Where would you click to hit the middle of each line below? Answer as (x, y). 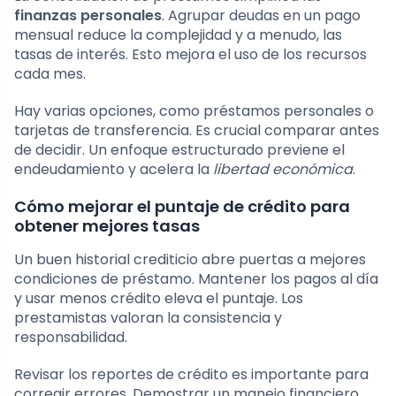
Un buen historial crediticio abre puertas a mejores (190, 260)
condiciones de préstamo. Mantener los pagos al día (196, 279)
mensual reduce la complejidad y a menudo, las (178, 35)
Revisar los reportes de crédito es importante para (191, 375)
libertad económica (283, 170)
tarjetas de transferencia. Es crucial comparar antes (197, 131)
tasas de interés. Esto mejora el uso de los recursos (190, 55)
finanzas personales (88, 16)
